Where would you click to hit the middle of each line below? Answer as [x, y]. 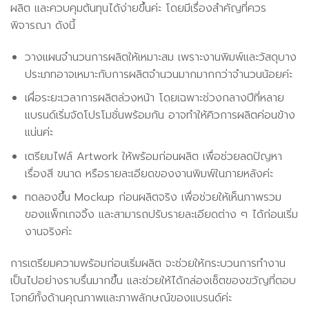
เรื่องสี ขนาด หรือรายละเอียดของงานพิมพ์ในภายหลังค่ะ [149, 173]
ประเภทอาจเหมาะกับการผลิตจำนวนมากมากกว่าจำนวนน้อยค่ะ [158, 74]
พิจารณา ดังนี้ [43, 25]
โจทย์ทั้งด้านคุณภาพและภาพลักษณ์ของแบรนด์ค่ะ [121, 298]
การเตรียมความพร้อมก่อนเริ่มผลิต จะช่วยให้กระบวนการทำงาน [148, 264]
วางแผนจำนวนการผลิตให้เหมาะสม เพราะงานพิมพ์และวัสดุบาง [160, 57]
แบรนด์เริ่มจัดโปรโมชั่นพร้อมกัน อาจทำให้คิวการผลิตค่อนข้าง [160, 116]
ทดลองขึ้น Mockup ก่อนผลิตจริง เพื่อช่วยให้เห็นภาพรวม [153, 198]
